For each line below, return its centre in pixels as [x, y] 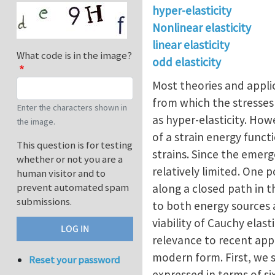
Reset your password [75, 260]
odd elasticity [187, 62]
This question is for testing [75, 145]
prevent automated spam [73, 188]
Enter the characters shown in [72, 108]
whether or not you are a [70, 159]
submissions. [44, 202]
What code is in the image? [74, 56]
